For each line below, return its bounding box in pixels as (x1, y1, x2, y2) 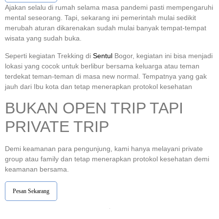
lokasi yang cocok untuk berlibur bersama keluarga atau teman (5, 62, 199, 70)
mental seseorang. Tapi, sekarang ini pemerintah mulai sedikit (5, 14, 196, 22)
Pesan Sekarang (13, 188, 49, 195)
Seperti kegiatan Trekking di (5, 51, 93, 60)
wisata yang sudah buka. (5, 34, 82, 43)
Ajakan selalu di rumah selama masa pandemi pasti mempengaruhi (5, 3, 213, 12)
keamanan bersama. (5, 165, 69, 173)
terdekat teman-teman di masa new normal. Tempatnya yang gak (5, 72, 207, 80)
